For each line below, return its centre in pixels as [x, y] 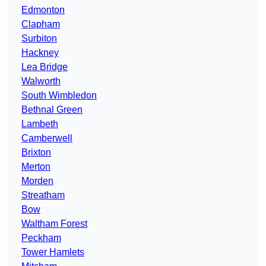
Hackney [40, 53]
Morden [37, 181]
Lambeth [40, 124]
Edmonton [43, 10]
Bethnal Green [52, 110]
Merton [36, 167]
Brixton [36, 153]
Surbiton [39, 39]
